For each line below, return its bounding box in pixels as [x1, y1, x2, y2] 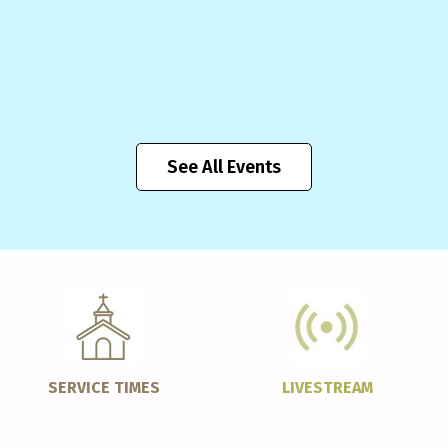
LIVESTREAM [281, 378, 373, 398]
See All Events [167, 156, 281, 179]
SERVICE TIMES [47, 378, 160, 398]
